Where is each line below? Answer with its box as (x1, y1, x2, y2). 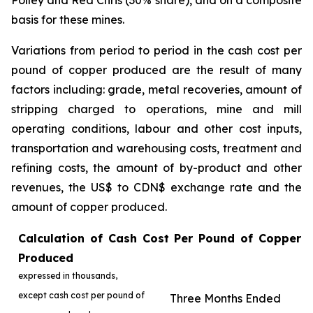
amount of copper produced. (11, 200, 167, 214)
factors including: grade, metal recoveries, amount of (11, 82, 302, 96)
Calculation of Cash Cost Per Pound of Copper (18, 231, 301, 245)
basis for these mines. (11, 13, 124, 27)
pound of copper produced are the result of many (11, 63, 302, 77)
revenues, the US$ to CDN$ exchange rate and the (11, 180, 302, 194)
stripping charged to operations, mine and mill (11, 102, 302, 116)
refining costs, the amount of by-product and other (11, 161, 302, 175)
